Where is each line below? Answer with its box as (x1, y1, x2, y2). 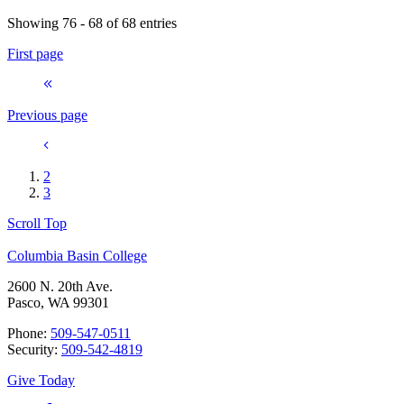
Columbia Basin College (7, 247, 147, 263)
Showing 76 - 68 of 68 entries (7, 14, 177, 31)
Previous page (7, 106, 87, 123)
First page (7, 45, 63, 61)
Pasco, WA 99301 (7, 294, 109, 310)
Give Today (7, 372, 75, 388)
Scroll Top (7, 215, 67, 231)
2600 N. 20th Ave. (7, 278, 113, 294)
